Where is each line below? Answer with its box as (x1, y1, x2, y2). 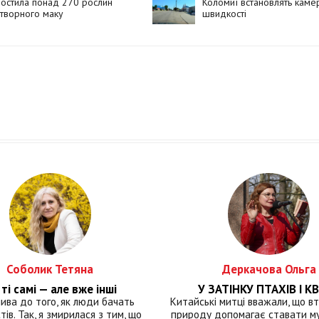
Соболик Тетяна (6, 261, 94, 277)
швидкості (202, 6, 246, 20)
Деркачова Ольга (221, 261, 316, 277)
